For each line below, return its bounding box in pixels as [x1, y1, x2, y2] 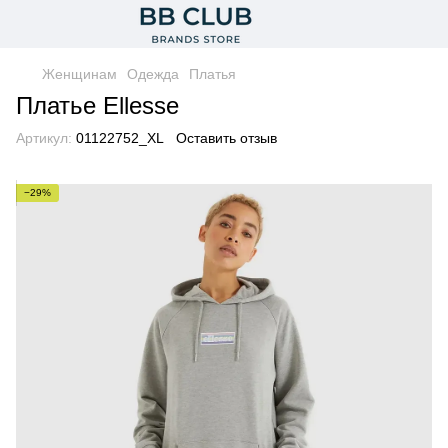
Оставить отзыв [176, 130, 277, 146]
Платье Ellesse [16, 92, 179, 119]
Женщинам [42, 66, 117, 82]
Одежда [127, 66, 179, 82]
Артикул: [16, 130, 72, 146]
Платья [189, 66, 236, 82]
